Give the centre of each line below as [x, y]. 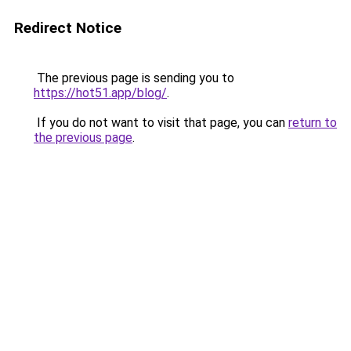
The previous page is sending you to [134, 78]
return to [313, 123]
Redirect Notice [68, 28]
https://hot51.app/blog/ [100, 93]
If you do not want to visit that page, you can [161, 123]
